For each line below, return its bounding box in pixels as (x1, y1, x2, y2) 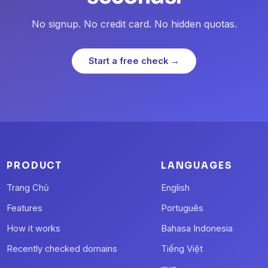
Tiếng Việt (160, 243, 203, 255)
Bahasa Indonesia (160, 223, 233, 234)
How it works (7, 223, 61, 234)
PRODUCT (7, 160, 63, 172)
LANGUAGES (160, 160, 233, 172)
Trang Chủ (7, 182, 50, 194)
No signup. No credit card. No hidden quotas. (31, 18, 237, 31)
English (160, 182, 190, 194)
